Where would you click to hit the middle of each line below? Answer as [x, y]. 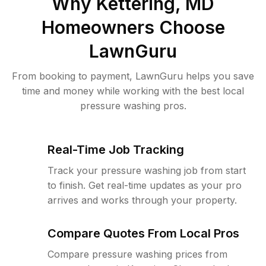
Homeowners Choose [133, 27]
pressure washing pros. [133, 106]
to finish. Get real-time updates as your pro [145, 185]
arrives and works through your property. [142, 200]
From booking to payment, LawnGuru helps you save [133, 76]
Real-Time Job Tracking [116, 150]
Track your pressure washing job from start [147, 170]
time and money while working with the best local [133, 91]
